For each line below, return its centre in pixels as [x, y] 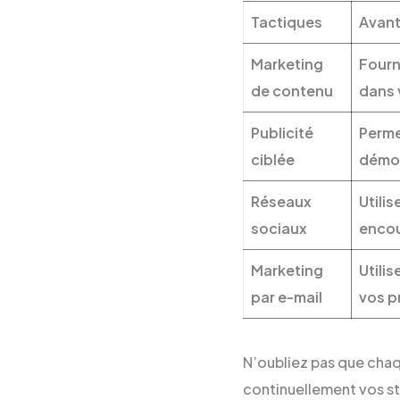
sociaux [279, 229]
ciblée [273, 160]
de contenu [292, 91]
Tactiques [287, 22]
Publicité [282, 133]
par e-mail [287, 297]
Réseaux [281, 202]
